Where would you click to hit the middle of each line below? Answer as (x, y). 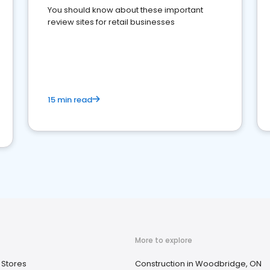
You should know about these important (125, 10)
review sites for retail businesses (111, 22)
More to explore (164, 240)
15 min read (70, 100)
